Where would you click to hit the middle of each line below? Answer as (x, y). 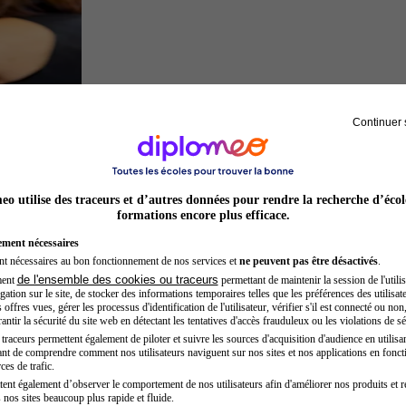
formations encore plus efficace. (203, 215)
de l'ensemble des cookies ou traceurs (117, 279)
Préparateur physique (145, 132)
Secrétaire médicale (140, 365)
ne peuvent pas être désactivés (308, 261)
